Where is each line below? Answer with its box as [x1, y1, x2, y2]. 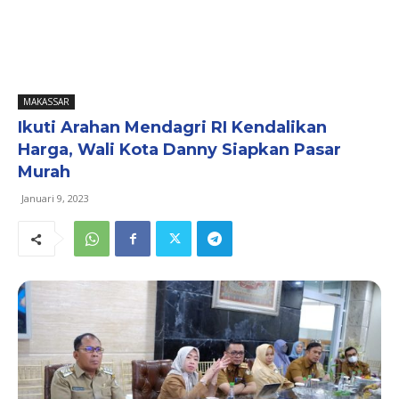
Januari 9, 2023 [21, 191, 89, 205]
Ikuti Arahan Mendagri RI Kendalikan [18, 118, 327, 137]
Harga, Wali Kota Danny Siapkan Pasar [18, 140, 341, 159]
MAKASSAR [23, 95, 69, 108]
